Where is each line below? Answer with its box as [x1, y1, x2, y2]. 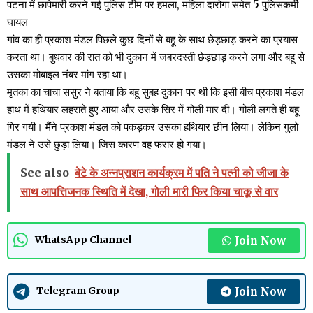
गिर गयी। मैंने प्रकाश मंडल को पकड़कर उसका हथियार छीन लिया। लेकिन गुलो [7, 119, 298, 133]
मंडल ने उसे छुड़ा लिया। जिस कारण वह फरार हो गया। [7, 137, 207, 151]
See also [20, 165, 69, 180]
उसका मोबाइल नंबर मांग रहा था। [7, 67, 128, 81]
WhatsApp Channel [35, 234, 131, 247]
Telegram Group [36, 285, 119, 298]
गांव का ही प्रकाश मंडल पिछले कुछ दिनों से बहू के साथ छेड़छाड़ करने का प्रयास [7, 32, 298, 46]
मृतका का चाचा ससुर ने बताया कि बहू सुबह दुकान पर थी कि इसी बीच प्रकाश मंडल [7, 85, 304, 99]
